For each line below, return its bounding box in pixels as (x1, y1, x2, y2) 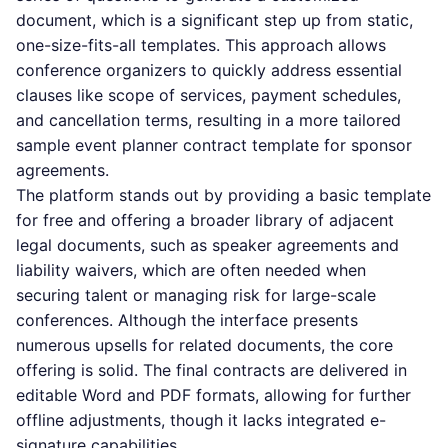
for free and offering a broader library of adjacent (16, 210, 394, 230)
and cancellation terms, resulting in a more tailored (16, 110, 401, 130)
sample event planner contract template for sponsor (16, 135, 412, 155)
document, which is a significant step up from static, (16, 10, 413, 30)
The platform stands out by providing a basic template (16, 185, 431, 205)
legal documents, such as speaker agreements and (16, 235, 399, 255)
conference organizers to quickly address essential (16, 60, 402, 80)
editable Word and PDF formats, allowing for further (16, 385, 411, 405)
